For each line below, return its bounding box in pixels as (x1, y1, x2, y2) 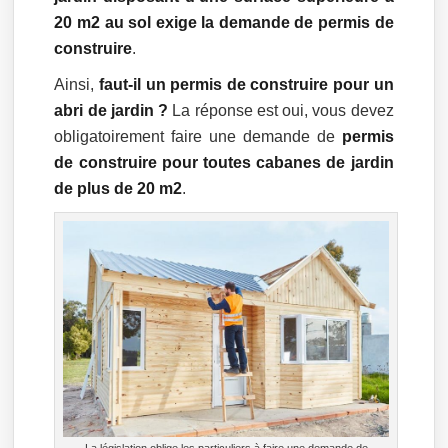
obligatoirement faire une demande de (54, 128, 342, 146)
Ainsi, (54, 76, 100, 94)
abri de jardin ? (54, 102, 169, 120)
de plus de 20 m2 (54, 180, 183, 198)
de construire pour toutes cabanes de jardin (54, 154, 394, 172)
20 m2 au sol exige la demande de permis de (54, 14, 394, 32)
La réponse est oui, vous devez (168, 102, 394, 120)
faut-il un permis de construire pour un (99, 76, 394, 94)
